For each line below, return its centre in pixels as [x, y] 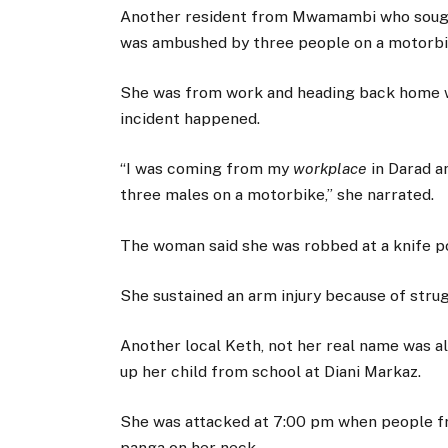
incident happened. [189, 119]
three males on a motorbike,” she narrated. [276, 195]
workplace [329, 169]
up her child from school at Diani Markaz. [270, 371]
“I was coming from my [206, 169]
